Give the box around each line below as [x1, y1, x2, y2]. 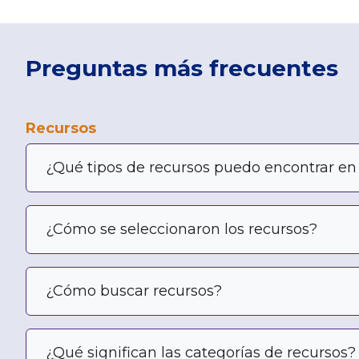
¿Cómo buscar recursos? [46, 281, 222, 300]
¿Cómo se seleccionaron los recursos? [46, 220, 317, 238]
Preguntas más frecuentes [26, 54, 338, 82]
